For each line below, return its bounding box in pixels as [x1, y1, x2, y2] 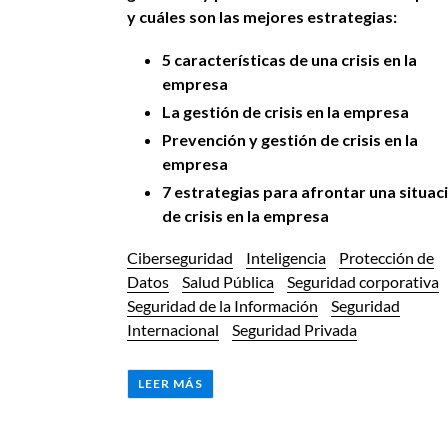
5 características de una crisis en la [162, 50, 417, 70]
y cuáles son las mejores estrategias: [127, 6, 397, 26]
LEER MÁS [138, 376, 203, 392]
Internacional [127, 319, 219, 339]
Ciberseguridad [127, 247, 233, 267]
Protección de [339, 247, 434, 267]
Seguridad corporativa [287, 271, 439, 291]
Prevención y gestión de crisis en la [162, 130, 418, 150]
